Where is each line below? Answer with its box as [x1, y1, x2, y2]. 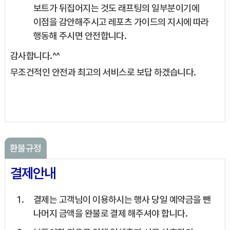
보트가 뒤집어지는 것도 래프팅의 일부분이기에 [33, 3, 199, 14]
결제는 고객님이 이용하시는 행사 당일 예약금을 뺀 [33, 194, 211, 205]
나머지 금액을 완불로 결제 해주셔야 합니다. [33, 208, 187, 219]
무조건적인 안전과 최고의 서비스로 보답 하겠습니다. [10, 67, 196, 78]
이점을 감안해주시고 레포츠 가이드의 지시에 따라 [33, 16, 209, 28]
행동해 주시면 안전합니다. [33, 30, 127, 42]
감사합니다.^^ [10, 50, 60, 62]
